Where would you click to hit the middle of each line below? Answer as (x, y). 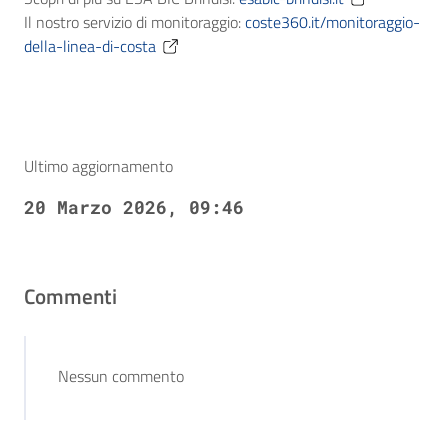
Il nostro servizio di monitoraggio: (134, 21)
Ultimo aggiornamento (98, 165)
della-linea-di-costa (90, 45)
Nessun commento (121, 375)
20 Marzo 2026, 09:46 (134, 206)
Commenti (70, 295)
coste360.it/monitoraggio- (332, 21)
